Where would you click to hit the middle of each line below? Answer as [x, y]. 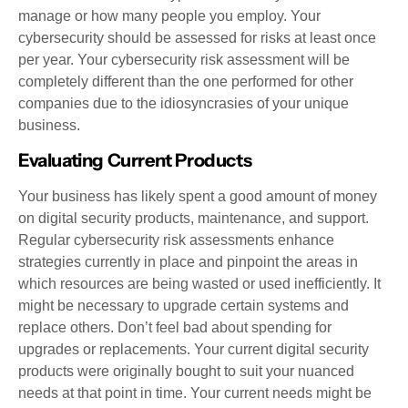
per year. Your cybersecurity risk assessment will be [184, 59]
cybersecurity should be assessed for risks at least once [197, 37]
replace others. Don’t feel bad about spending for [175, 328]
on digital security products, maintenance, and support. [194, 219]
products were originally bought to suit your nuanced [186, 372]
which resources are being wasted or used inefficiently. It [199, 284]
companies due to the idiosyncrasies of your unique [184, 103]
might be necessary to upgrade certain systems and [184, 306]
